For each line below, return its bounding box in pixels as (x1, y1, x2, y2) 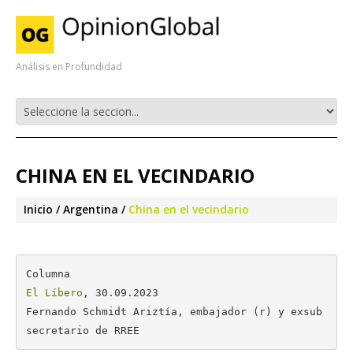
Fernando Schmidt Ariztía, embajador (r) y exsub (25, 305, 322, 318)
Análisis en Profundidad (16, 60, 122, 73)
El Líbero (25, 286, 83, 299)
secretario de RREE (25, 324, 139, 336)
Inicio (24, 202, 53, 217)
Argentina (63, 202, 118, 217)
